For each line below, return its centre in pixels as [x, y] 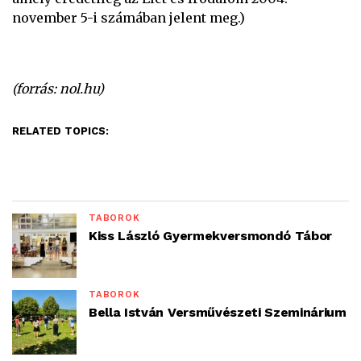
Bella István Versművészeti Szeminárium [218, 313]
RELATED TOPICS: [60, 131]
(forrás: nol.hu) [58, 89]
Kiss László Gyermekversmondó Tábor [211, 236]
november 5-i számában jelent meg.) [129, 18]
